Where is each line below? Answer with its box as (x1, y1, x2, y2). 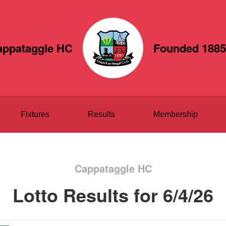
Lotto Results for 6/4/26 (13, 182, 213, 208)
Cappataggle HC (74, 161, 152, 176)
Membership (153, 110, 198, 119)
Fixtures (20, 110, 49, 119)
